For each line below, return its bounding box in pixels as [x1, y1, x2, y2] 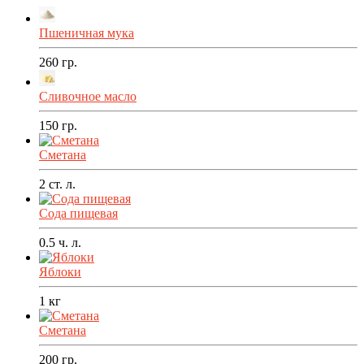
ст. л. [45, 177, 76, 192]
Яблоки [39, 265, 81, 279]
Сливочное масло [39, 89, 136, 104]
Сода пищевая [39, 206, 118, 221]
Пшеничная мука [39, 26, 134, 41]
